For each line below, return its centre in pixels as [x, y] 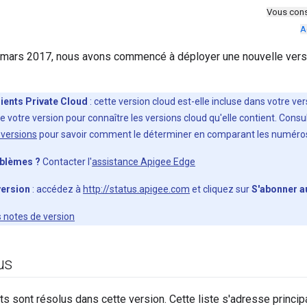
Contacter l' [66, 162]
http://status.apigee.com [136, 189]
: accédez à [57, 189]
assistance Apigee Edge [144, 162]
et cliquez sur [221, 189]
